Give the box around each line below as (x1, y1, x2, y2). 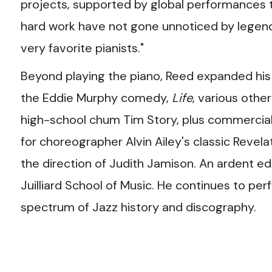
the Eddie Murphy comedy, (20, 90, 172, 106)
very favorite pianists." (20, 40, 144, 56)
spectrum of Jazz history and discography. (20, 199, 256, 215)
